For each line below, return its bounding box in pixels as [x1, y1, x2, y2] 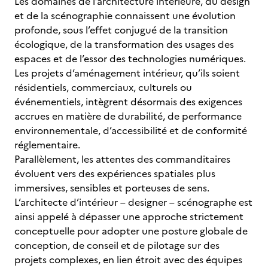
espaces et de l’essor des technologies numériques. [14, 51, 248, 66]
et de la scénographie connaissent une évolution [14, 8, 236, 23]
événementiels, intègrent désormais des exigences [14, 95, 242, 109]
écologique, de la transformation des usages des [14, 37, 234, 51]
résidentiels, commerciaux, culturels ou [14, 80, 192, 95]
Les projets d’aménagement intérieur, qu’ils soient [14, 66, 240, 80]
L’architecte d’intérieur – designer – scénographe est [14, 195, 252, 209]
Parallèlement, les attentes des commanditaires [14, 152, 230, 166]
